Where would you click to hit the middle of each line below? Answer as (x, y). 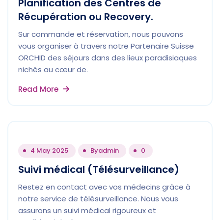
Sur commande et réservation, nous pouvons (101, 34)
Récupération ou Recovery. (86, 17)
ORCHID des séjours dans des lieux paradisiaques (108, 58)
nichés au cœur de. (53, 69)
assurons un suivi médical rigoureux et (87, 210)
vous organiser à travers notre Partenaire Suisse (106, 46)
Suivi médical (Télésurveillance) (99, 169)
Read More (39, 89)
